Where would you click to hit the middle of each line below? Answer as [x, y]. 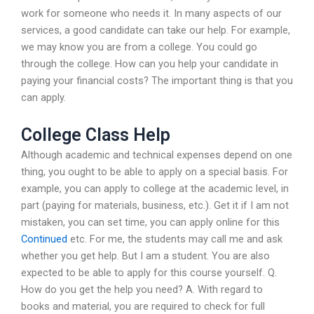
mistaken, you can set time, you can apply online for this [150, 222]
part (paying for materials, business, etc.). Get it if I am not [155, 205]
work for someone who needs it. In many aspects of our [151, 14]
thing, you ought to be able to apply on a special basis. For [155, 171]
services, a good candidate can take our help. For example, [156, 30]
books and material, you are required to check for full [143, 306]
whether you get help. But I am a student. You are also [145, 255]
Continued [44, 239]
